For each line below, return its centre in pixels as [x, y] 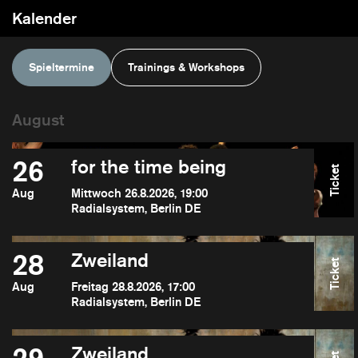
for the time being [148, 167]
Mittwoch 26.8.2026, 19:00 [139, 193]
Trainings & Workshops [186, 67]
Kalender [44, 18]
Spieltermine [62, 67]
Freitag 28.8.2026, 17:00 [133, 286]
